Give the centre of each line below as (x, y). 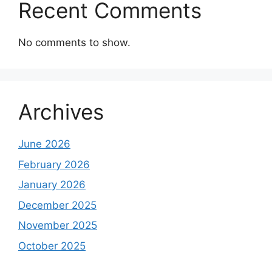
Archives (61, 112)
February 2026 (54, 164)
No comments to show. (74, 42)
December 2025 (57, 205)
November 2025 (58, 225)
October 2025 (52, 246)
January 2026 (52, 185)
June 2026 (44, 144)
